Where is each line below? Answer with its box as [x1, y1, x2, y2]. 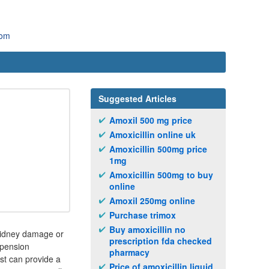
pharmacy [109, 246, 150, 258]
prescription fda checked [109, 235, 212, 247]
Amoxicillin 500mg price [109, 143, 207, 155]
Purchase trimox [109, 209, 176, 221]
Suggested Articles [98, 92, 177, 104]
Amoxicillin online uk [109, 128, 196, 141]
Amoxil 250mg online [109, 195, 195, 207]
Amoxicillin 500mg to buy [109, 169, 213, 181]
